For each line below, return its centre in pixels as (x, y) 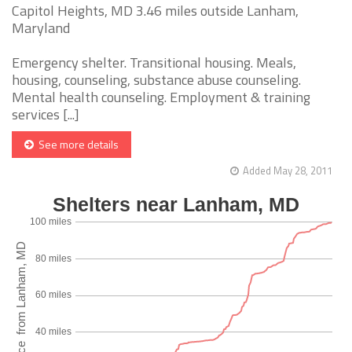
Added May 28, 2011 (288, 171)
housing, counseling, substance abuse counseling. (156, 80)
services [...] (46, 115)
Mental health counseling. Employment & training (161, 97)
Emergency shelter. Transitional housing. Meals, (154, 63)
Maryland (41, 28)
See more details (76, 145)
